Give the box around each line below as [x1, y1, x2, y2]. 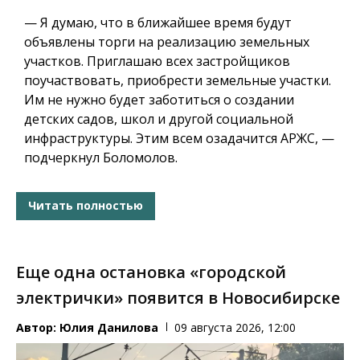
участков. [24, 51, 87, 70]
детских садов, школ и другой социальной [24, 109, 293, 128]
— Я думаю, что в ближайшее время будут [24, 13, 292, 31]
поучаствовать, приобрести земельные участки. [24, 71, 331, 89]
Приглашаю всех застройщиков [87, 51, 290, 70]
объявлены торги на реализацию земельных [24, 32, 309, 51]
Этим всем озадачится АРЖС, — [136, 129, 334, 147]
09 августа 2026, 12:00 [174, 319, 296, 335]
